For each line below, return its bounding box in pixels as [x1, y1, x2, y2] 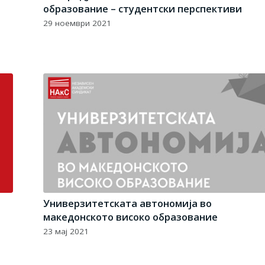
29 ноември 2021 [43, 18, 112, 29]
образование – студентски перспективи [43, 2, 243, 16]
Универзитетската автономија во [43, 196, 212, 210]
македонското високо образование [43, 209, 218, 224]
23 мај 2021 [43, 225, 89, 237]
